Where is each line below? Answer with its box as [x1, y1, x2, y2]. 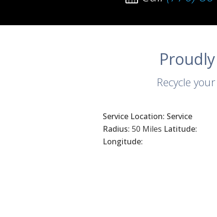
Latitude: [164, 124, 197, 134]
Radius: [103, 124, 130, 134]
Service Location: [103, 111, 165, 122]
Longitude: [103, 136, 143, 147]
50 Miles [130, 124, 164, 134]
